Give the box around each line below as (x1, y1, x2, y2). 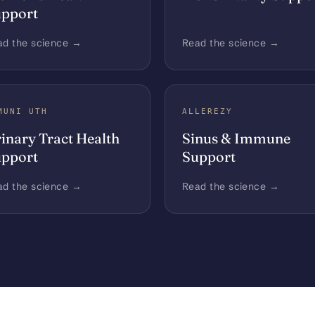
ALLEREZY (182, 107, 233, 117)
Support (182, 148, 236, 166)
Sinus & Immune (182, 129, 290, 148)
